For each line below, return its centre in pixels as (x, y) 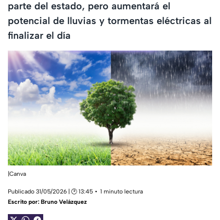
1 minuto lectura (122, 192)
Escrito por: (24, 202)
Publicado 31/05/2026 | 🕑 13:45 (50, 192)
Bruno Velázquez (64, 202)
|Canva (17, 174)
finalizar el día (39, 35)
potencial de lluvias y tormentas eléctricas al (110, 20)
